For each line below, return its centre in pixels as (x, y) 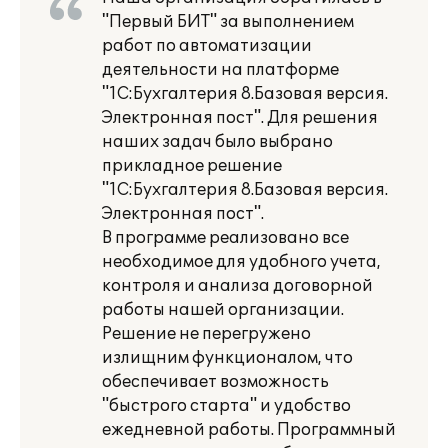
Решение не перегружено (206, 334)
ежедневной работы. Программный (249, 430)
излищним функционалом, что (227, 358)
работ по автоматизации (207, 46)
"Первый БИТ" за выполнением (228, 22)
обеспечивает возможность (215, 382)
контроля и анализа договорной (237, 286)
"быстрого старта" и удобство (226, 406)
